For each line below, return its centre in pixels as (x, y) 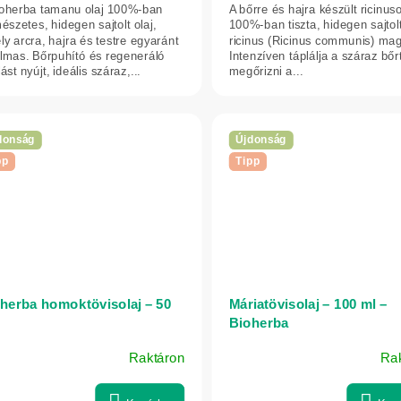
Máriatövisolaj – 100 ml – (308, 304)
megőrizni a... (266, 71)
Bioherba (259, 323)
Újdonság (261, 140)
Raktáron (157, 358)
